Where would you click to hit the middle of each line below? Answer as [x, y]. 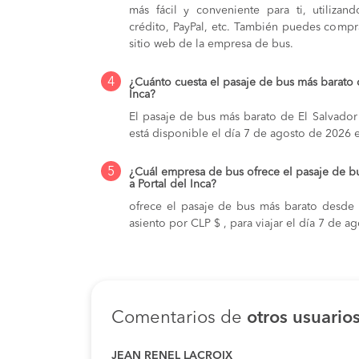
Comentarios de [179, 318]
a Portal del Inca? [173, 184]
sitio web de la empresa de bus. [211, 44]
